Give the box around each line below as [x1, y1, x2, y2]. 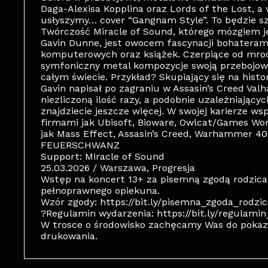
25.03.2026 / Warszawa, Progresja [41, 162, 195, 173]
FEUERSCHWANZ [41, 139, 120, 151]
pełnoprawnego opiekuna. [41, 185, 160, 196]
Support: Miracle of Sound [41, 151, 165, 162]
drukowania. [41, 230, 98, 242]
